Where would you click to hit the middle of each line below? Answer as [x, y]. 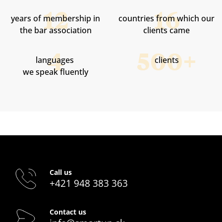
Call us [61, 172]
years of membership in [55, 18]
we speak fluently [55, 72]
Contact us [68, 212]
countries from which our [166, 18]
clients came [166, 30]
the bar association [55, 30]
